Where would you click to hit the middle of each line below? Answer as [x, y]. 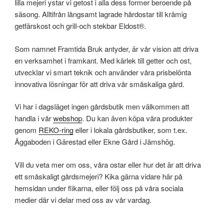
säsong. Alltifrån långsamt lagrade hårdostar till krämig [101, 14]
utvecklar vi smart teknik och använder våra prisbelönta [103, 72]
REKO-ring [56, 130]
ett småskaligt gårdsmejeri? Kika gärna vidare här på [99, 176]
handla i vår [34, 118]
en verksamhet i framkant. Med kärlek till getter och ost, [103, 60]
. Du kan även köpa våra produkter [137, 118]
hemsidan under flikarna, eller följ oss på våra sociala [99, 188]
